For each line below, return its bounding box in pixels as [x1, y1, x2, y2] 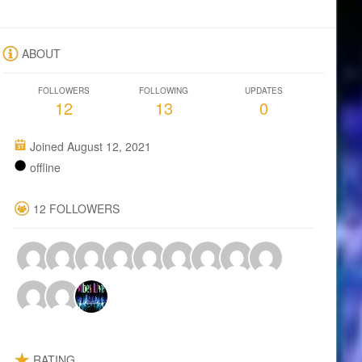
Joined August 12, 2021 [27, 138, 152, 155]
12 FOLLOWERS [33, 200, 120, 217]
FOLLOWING [139, 85, 188, 97]
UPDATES [244, 85, 283, 97]
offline [27, 159, 61, 176]
